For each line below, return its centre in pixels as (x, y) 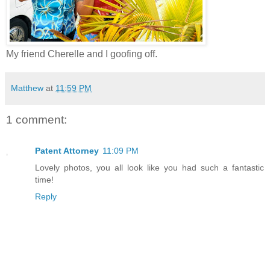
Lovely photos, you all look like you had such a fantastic (149, 168)
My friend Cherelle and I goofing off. (82, 54)
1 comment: (36, 119)
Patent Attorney (67, 151)
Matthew (27, 88)
